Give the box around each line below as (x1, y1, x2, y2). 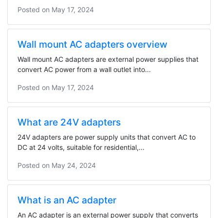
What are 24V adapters (18, 116, 121, 128)
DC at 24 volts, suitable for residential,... (18, 143, 145, 151)
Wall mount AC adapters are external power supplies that (18, 54, 199, 63)
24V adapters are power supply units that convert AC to (18, 132, 196, 141)
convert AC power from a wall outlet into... (18, 65, 151, 73)
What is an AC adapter (18, 194, 116, 206)
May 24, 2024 (52, 161, 96, 169)
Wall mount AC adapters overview (18, 38, 167, 50)
